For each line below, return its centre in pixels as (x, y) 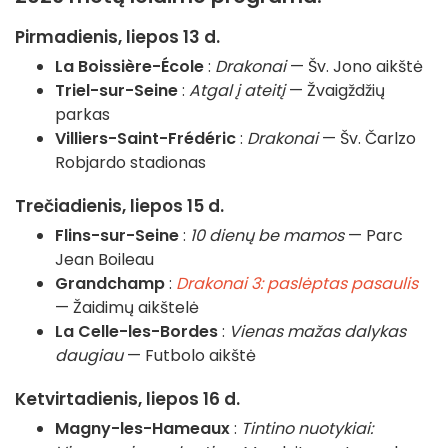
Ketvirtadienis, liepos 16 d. (127, 399)
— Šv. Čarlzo (367, 139)
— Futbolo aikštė (189, 356)
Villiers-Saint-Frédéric (145, 139)
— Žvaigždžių (335, 91)
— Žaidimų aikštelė (127, 308)
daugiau (89, 356)
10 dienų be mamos (267, 236)
